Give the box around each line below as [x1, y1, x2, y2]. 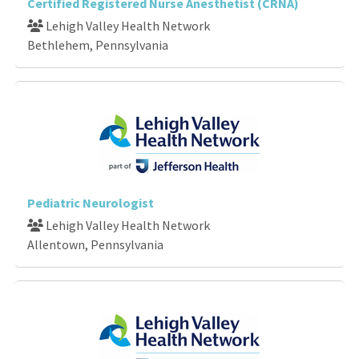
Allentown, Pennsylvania [27, 236, 163, 252]
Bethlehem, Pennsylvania [27, 36, 168, 53]
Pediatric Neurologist [27, 194, 154, 211]
